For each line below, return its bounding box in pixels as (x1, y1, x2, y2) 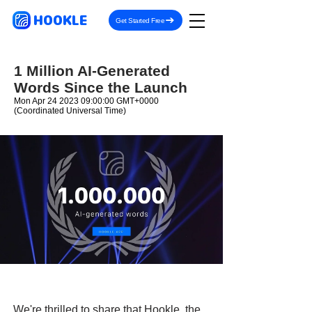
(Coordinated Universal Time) (14, 106, 126, 116)
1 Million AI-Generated (14, 63, 170, 79)
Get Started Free (116, 16, 164, 24)
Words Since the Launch (14, 79, 187, 95)
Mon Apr (14, 96, 47, 106)
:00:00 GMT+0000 (91, 96, 159, 106)
